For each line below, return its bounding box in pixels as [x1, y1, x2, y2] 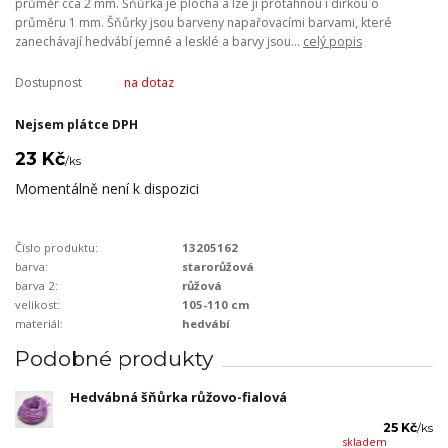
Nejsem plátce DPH [15, 115, 138, 133]
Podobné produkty [15, 346, 213, 372]
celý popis [303, 33, 362, 51]
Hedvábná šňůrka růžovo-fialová [70, 387, 287, 406]
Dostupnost [15, 74, 82, 92]
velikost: [15, 297, 60, 313]
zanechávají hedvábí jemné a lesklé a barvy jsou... [15, 33, 303, 51]
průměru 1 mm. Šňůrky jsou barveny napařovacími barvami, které [15, 14, 392, 32]
